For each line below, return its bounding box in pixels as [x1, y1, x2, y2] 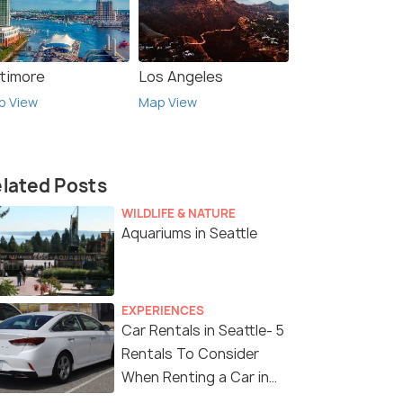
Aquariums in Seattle [121, 224, 257, 244]
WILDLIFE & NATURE [121, 205, 236, 222]
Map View [139, 94, 197, 112]
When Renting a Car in [121, 368, 269, 388]
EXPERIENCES [121, 302, 204, 319]
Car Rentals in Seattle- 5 [121, 321, 284, 341]
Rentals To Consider [121, 345, 259, 364]
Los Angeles [139, 67, 223, 87]
